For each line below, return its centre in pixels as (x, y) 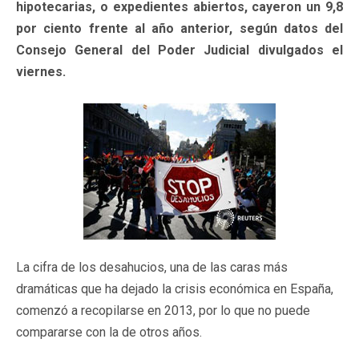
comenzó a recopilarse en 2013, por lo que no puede (163, 310)
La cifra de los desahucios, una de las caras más (152, 267)
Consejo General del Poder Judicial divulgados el (179, 50)
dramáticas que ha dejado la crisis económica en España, (175, 288)
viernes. (41, 71)
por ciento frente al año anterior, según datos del (179, 28)
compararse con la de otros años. (109, 332)
